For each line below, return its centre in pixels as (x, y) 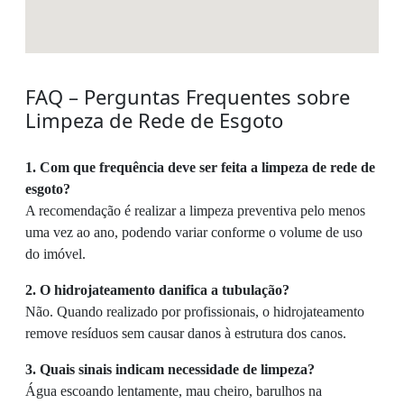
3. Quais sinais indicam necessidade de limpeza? (170, 370)
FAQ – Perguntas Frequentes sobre (188, 97)
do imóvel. (55, 254)
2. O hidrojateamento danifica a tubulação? (157, 290)
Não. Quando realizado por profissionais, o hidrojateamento (195, 312)
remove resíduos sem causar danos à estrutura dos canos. (186, 334)
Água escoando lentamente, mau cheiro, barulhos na (174, 391)
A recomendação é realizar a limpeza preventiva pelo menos (195, 211)
